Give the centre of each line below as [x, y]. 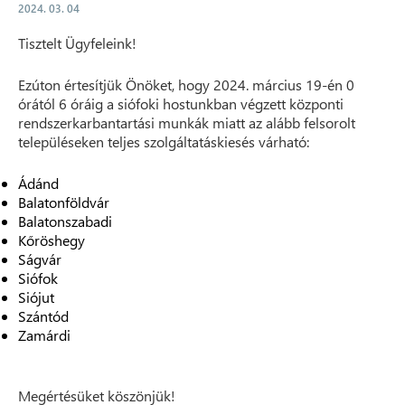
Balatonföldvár [64, 202]
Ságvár [40, 259]
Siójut [36, 297]
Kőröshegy [52, 240]
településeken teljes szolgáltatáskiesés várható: [164, 141]
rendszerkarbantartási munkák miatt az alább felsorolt [187, 122]
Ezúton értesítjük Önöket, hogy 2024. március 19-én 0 [186, 85]
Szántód [43, 316]
